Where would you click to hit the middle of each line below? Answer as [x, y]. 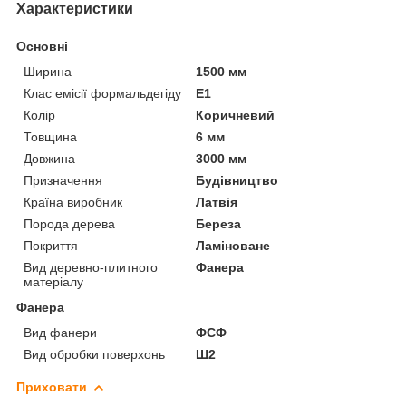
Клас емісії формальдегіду [102, 93]
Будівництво [237, 180]
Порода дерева [69, 223]
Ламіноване [233, 245]
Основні [42, 46]
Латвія [217, 202]
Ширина [48, 71]
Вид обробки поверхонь [94, 354]
